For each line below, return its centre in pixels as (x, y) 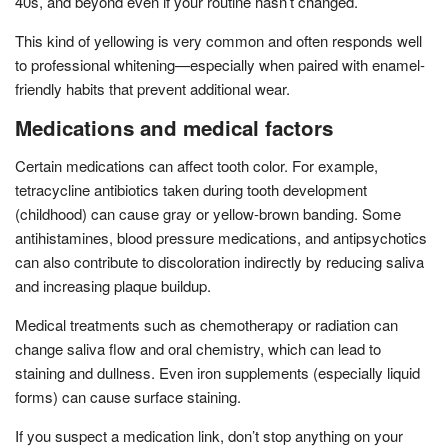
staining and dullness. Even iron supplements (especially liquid (217, 372)
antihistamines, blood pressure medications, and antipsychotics (221, 237)
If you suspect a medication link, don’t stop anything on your (209, 435)
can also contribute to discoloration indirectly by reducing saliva (219, 261)
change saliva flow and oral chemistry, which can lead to (198, 348)
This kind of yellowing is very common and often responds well (218, 40)
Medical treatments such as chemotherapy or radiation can (206, 324)
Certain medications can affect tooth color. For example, (196, 165)
